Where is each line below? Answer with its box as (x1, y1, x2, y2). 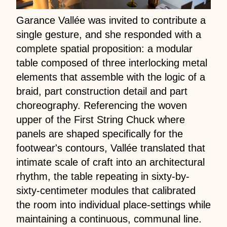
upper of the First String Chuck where (16, 114, 185, 126)
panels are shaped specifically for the (16, 128, 183, 140)
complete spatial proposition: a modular (16, 43, 193, 55)
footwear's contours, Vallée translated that (16, 142, 205, 154)
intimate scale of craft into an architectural (16, 157, 205, 168)
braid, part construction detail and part (16, 86, 187, 97)
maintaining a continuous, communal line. (16, 213, 202, 225)
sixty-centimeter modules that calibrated (16, 185, 196, 197)
